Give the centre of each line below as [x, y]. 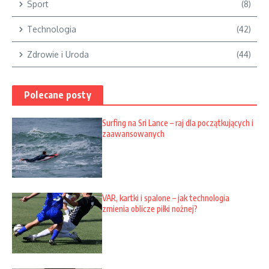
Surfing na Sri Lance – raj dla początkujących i [178, 123]
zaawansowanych [133, 134]
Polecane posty [58, 95]
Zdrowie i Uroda [58, 55]
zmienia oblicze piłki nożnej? [150, 209]
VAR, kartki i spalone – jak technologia [166, 198]
